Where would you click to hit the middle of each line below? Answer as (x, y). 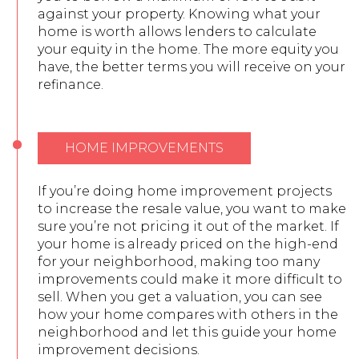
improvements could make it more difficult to (190, 279)
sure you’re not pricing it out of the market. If (188, 226)
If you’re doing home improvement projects (185, 191)
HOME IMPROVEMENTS (144, 147)
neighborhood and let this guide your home (187, 332)
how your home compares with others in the (188, 314)
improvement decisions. (119, 349)
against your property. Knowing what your (179, 14)
